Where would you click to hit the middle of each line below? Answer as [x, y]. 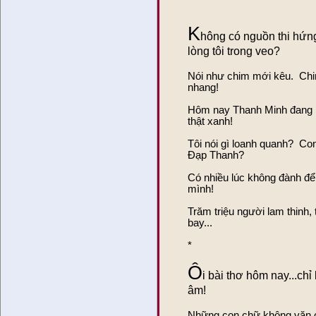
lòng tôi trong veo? [234, 51]
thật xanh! [210, 121]
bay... [200, 223]
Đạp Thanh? [216, 155]
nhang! [203, 87]
